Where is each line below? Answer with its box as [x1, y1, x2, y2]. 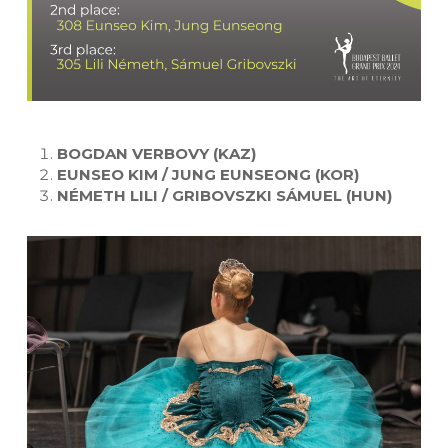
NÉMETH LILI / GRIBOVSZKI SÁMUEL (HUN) [56, 186, 392, 206]
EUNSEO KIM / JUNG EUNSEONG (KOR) [56, 165, 359, 185]
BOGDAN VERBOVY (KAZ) [56, 144, 268, 164]
